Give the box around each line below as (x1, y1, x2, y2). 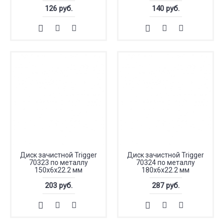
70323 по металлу (29, 158, 88, 166)
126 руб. (44, 4, 72, 13)
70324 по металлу (136, 158, 195, 166)
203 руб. (44, 181, 72, 190)
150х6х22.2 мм (34, 166, 82, 174)
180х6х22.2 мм (141, 166, 189, 174)
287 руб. (151, 181, 179, 190)
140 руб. (151, 4, 179, 13)
